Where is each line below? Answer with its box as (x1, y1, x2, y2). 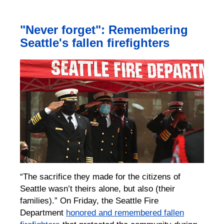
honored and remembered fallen (66, 207, 184, 217)
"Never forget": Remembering (20, 22, 188, 36)
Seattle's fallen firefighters (20, 35, 169, 49)
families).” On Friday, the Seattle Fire (20, 195, 158, 205)
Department (20, 207, 66, 217)
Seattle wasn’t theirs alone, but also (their (20, 183, 175, 193)
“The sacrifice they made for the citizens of (20, 171, 180, 181)
